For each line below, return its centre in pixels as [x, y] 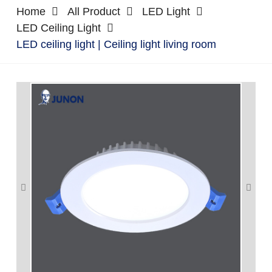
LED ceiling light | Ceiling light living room [116, 44]
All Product [93, 12]
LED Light [166, 12]
